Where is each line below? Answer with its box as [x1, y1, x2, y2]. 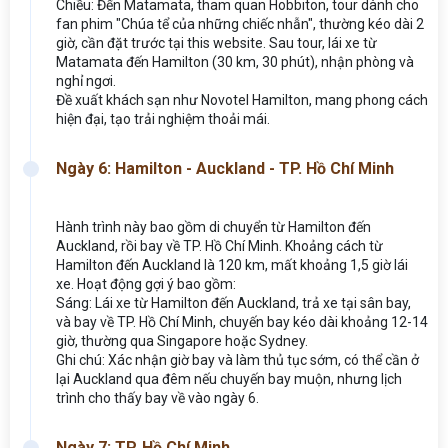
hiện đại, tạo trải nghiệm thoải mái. [56, 110, 270, 127]
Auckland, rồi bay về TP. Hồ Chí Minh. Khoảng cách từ [56, 237, 383, 254]
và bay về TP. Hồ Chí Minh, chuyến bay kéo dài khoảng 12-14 [56, 313, 428, 330]
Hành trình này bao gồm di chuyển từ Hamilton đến [56, 218, 371, 235]
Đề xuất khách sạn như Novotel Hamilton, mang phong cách [56, 91, 428, 108]
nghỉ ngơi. [56, 72, 116, 89]
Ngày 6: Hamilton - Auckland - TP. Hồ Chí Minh [56, 158, 394, 178]
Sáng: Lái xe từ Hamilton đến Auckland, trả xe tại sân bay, [56, 294, 411, 311]
